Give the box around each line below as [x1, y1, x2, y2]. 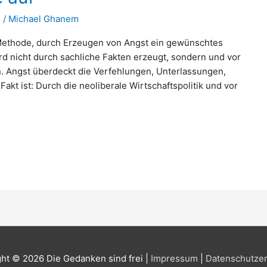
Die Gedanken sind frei [46, 253, 143, 265]
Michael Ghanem [8, 13, 79, 25]
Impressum [151, 253, 198, 265]
